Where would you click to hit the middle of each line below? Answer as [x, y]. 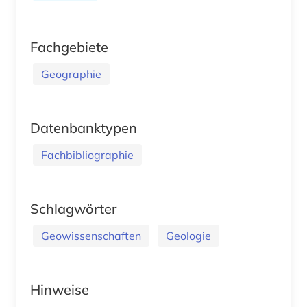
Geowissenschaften [91, 235]
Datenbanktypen [84, 127]
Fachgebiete [69, 47]
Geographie [71, 74]
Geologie [188, 235]
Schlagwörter [73, 208]
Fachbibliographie [87, 155]
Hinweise [60, 289]
